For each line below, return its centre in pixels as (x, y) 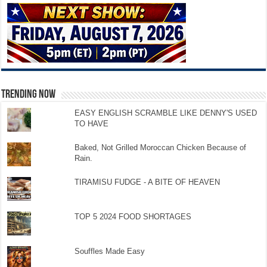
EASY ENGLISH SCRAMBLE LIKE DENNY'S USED (165, 113)
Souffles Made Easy (109, 251)
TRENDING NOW (29, 94)
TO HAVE (91, 123)
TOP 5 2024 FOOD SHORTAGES (133, 216)
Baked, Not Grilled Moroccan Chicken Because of (160, 147)
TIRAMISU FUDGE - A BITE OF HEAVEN (147, 182)
